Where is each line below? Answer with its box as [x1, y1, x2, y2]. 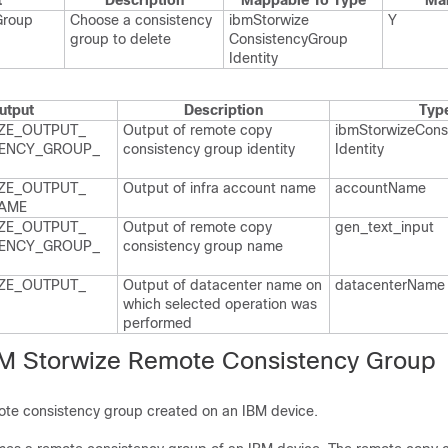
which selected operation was [123, 296, 317, 312]
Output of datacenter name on [123, 277, 322, 293]
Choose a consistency [70, 12, 212, 28]
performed [123, 315, 192, 331]
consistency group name [123, 238, 283, 254]
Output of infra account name [123, 180, 316, 196]
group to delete [70, 31, 171, 47]
